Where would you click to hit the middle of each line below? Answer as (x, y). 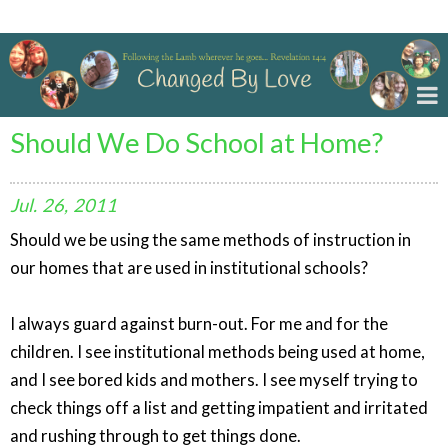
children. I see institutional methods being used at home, (217, 351)
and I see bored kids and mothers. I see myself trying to (214, 379)
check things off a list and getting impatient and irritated (219, 407)
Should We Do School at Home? (196, 142)
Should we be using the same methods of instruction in (210, 239)
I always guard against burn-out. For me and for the (199, 323)
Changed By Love (85, 16)
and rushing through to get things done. (155, 435)
